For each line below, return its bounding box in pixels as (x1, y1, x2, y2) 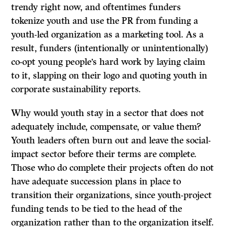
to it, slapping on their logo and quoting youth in (11, 70, 208, 82)
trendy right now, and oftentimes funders (11, 2, 181, 13)
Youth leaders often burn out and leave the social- (11, 135, 211, 146)
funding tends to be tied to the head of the (11, 203, 182, 215)
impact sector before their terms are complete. (11, 148, 197, 160)
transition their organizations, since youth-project (11, 190, 212, 201)
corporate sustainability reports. (11, 84, 144, 95)
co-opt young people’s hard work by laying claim (11, 56, 206, 68)
